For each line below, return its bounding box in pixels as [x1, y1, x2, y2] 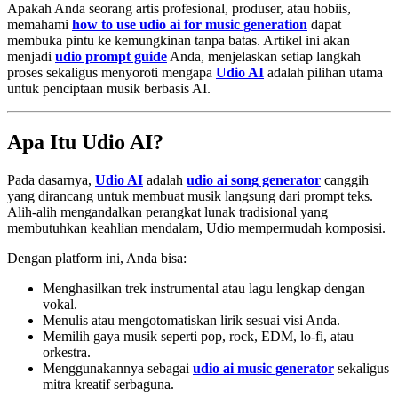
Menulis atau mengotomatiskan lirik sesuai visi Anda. [43, 312, 340, 328]
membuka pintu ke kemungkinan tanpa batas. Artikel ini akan [7, 32, 350, 48]
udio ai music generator [193, 360, 334, 376]
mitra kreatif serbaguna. [43, 376, 174, 392]
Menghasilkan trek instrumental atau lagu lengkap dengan [43, 280, 365, 296]
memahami [7, 16, 72, 32]
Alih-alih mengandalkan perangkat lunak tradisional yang [7, 203, 328, 219]
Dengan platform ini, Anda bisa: [7, 250, 187, 266]
